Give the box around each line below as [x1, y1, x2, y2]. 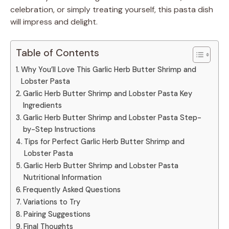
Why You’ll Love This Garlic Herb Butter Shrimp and [20, 64, 196, 74]
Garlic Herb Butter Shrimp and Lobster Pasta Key [22, 88, 192, 98]
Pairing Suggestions [23, 209, 90, 219]
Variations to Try [22, 197, 80, 207]
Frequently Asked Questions [22, 185, 121, 194]
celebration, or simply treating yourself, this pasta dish [10, 4, 213, 15]
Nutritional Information [23, 172, 102, 182]
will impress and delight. [10, 16, 98, 27]
